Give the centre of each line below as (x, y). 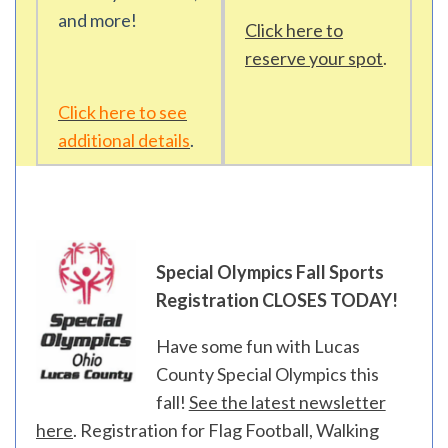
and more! (97, 20)
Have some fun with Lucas (257, 346)
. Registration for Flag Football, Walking (226, 430)
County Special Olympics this (267, 374)
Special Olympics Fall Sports (269, 272)
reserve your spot (314, 58)
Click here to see (122, 112)
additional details (124, 140)
